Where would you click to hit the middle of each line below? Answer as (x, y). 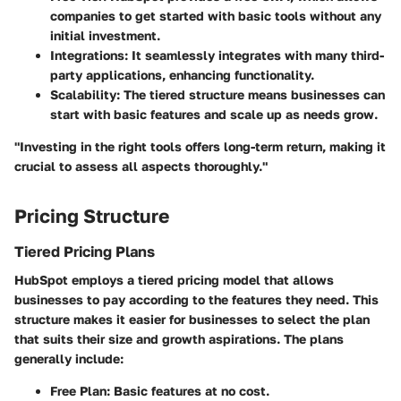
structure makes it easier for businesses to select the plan (192, 320)
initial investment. (105, 36)
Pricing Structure (92, 216)
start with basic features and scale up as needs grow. (214, 115)
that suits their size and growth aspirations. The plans (179, 339)
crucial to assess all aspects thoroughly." (141, 166)
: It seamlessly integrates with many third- (254, 55)
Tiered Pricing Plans (85, 251)
